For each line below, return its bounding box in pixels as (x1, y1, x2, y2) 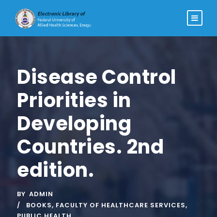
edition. (17, 156, 94, 184)
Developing (17, 110, 131, 137)
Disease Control (17, 63, 176, 91)
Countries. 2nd (17, 133, 164, 160)
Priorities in (17, 87, 131, 114)
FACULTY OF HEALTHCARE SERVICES (56, 201, 186, 210)
